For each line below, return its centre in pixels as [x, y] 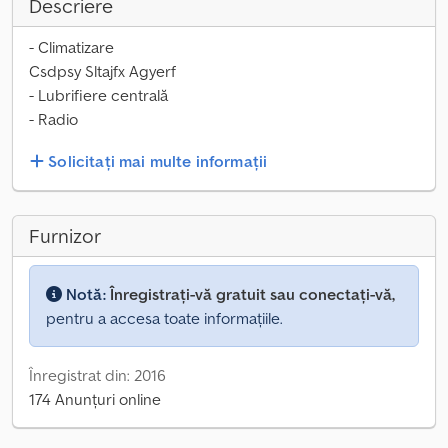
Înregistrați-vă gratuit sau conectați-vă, [252, 294]
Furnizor [65, 236]
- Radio [53, 119]
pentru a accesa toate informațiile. [164, 318]
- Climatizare [71, 47]
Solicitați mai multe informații [158, 161]
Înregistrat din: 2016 [97, 375]
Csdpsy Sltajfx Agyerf [102, 71]
